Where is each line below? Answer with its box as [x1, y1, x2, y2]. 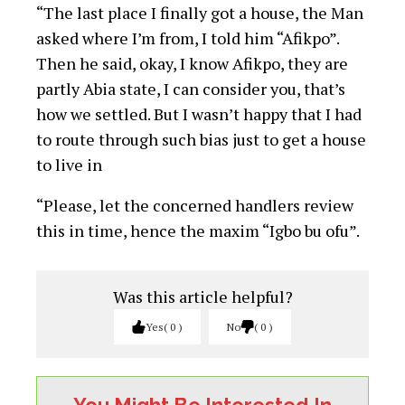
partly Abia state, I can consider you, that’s [36, 77, 345, 99]
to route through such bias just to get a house [36, 127, 366, 150]
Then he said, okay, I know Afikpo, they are [36, 52, 348, 74]
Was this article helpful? [112, 285, 293, 307]
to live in [36, 153, 102, 175]
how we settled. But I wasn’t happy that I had [36, 102, 362, 125]
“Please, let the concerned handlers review [36, 193, 353, 216]
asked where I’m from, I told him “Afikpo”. [36, 26, 339, 49]
